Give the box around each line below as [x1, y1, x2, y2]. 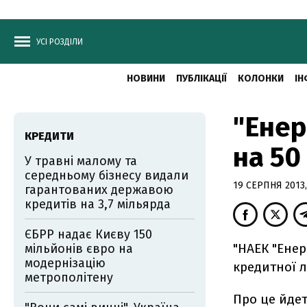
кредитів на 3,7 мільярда [25, 197, 171, 212]
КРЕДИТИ [25, 130, 74, 143]
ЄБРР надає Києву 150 [25, 227, 152, 242]
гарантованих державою [25, 182, 173, 197]
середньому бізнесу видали [25, 168, 188, 183]
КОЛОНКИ [237, 73, 284, 84]
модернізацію [25, 256, 106, 271]
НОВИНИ [126, 73, 165, 84]
